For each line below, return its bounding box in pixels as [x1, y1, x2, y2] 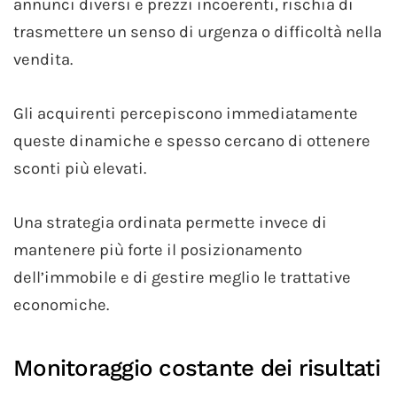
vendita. [13, 49, 73, 69]
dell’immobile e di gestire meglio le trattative [13, 267, 351, 287]
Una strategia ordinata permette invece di [13, 212, 327, 232]
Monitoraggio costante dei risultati [13, 354, 380, 381]
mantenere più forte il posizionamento [13, 239, 302, 260]
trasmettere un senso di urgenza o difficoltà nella [13, 21, 382, 42]
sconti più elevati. [13, 158, 146, 178]
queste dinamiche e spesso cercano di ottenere [13, 130, 370, 151]
